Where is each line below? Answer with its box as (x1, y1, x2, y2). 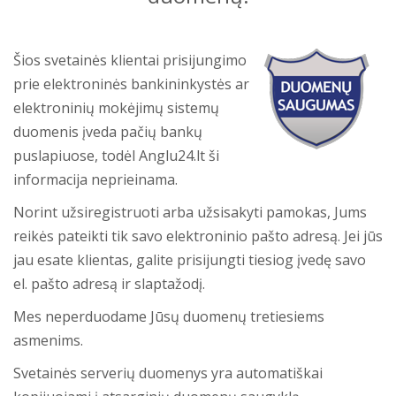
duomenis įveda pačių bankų (13, 122, 202, 141)
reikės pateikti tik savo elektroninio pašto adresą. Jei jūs (13, 226, 383, 246)
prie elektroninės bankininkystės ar (13, 74, 249, 94)
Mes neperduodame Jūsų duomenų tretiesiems (13, 307, 324, 326)
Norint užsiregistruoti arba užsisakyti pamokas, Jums (13, 202, 367, 222)
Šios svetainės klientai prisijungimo (13, 50, 247, 70)
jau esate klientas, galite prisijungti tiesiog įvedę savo (13, 250, 366, 270)
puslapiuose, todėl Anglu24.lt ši (13, 146, 219, 165)
